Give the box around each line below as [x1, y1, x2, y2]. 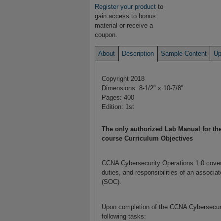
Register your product [95, 3, 156, 11]
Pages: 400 [101, 93, 134, 101]
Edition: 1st [101, 103, 134, 110]
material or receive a [95, 22, 153, 30]
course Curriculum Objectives [101, 134, 193, 142]
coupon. [95, 31, 117, 39]
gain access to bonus [95, 12, 156, 20]
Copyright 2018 [101, 74, 145, 82]
